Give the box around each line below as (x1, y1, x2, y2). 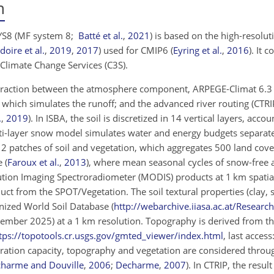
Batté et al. (78, 29, 123, 42)
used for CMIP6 (101, 43, 171, 56)
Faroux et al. (7, 155, 59, 168)
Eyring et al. (173, 43, 222, 56)
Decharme (116, 258, 159, 271)
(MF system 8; (15, 29, 78, 42)
